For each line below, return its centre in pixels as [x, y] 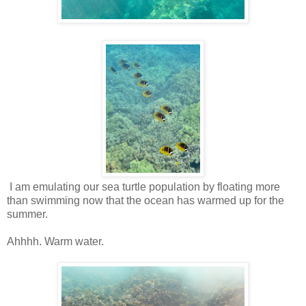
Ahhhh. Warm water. [55, 241]
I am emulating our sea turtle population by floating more [143, 186]
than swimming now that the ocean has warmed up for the [145, 200]
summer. [27, 214]
